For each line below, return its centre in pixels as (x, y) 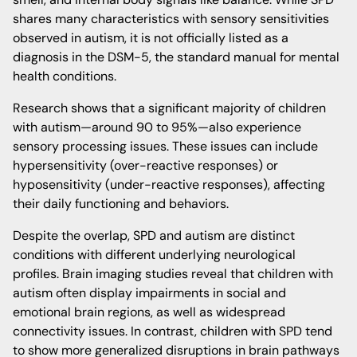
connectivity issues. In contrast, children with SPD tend (173, 331)
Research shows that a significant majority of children (169, 108)
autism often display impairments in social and (149, 293)
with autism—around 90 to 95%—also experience (157, 127)
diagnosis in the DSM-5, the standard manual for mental (176, 57)
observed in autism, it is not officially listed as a (151, 38)
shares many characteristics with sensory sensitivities (171, 19)
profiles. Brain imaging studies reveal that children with (173, 274)
